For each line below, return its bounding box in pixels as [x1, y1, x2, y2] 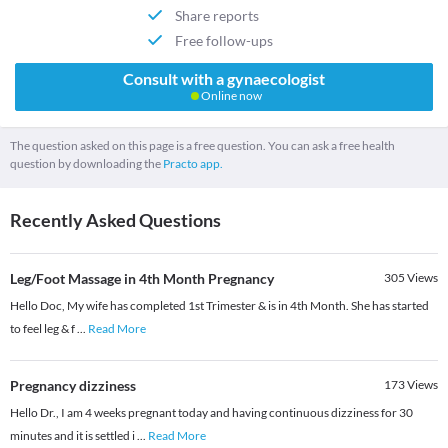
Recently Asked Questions [10, 208, 221, 231]
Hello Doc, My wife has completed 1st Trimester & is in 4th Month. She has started [10, 297, 429, 313]
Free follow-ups [174, 31, 273, 49]
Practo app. [163, 155, 223, 171]
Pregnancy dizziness [10, 376, 136, 394]
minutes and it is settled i [10, 427, 137, 443]
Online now [198, 87, 262, 103]
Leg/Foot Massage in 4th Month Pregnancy [10, 269, 274, 287]
